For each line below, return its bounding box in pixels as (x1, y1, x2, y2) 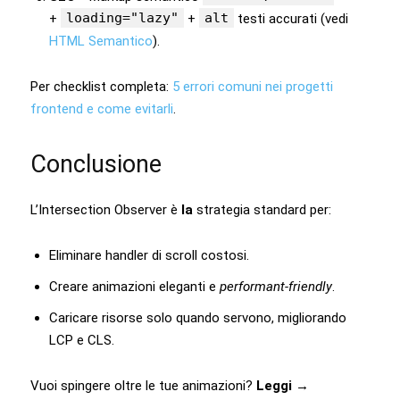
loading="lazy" (66, 9, 179, 26)
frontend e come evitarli (30, 100, 173, 117)
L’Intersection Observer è (30, 201, 181, 218)
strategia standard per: (193, 201, 331, 218)
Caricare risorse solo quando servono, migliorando (49, 309, 346, 326)
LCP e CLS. (49, 331, 114, 348)
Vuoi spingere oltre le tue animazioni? (30, 377, 256, 394)
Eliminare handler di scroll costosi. (49, 246, 249, 263)
